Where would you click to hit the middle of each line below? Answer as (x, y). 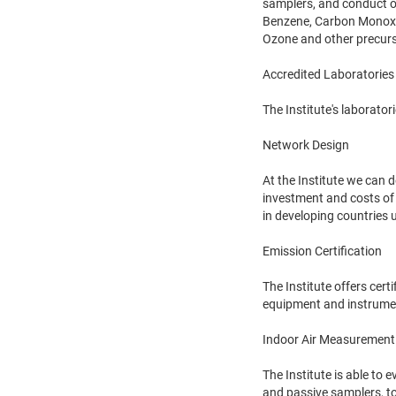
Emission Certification (322, 251)
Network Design (306, 145)
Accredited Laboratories (328, 74)
